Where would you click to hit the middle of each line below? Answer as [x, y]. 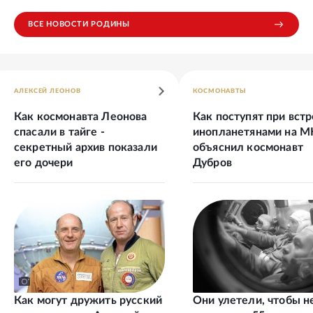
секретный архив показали [86, 147]
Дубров [212, 162]
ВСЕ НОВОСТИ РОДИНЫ [79, 24]
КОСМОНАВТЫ [219, 91]
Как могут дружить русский [88, 300]
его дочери [44, 162]
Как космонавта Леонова [81, 116]
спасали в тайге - [59, 132]
